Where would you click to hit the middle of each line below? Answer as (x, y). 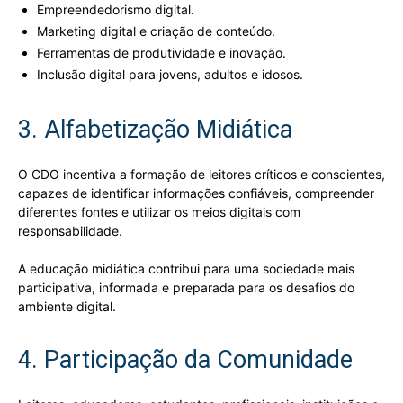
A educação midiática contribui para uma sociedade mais (186, 268)
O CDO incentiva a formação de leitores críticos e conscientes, (201, 174)
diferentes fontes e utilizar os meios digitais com (159, 211)
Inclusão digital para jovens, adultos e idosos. (170, 74)
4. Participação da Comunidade (185, 359)
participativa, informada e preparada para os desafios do (186, 287)
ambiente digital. (67, 306)
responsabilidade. (70, 230)
